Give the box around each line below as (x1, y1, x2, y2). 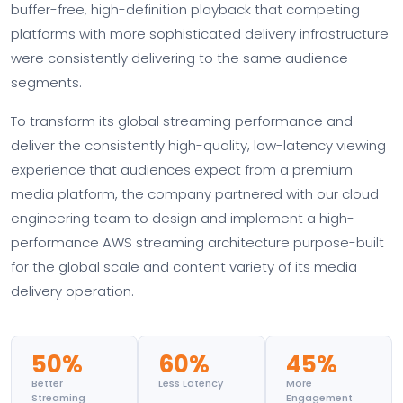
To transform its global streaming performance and (11, 112, 353, 130)
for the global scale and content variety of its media (11, 257, 357, 276)
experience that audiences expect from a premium (11, 160, 353, 179)
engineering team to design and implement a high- (11, 209, 354, 228)
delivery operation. (11, 282, 134, 300)
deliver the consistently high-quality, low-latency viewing (11, 136, 386, 155)
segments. (11, 73, 82, 92)
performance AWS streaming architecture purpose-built (11, 233, 384, 252)
